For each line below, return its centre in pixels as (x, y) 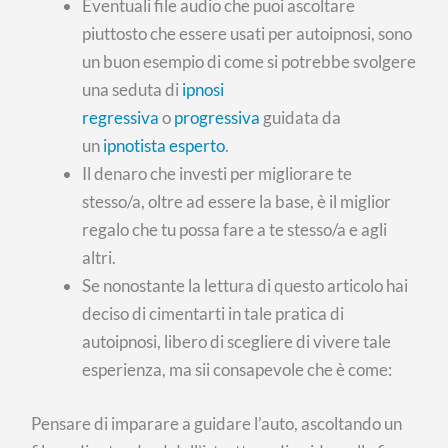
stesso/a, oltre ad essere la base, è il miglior (237, 202)
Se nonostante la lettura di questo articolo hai (245, 286)
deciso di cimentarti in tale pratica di (213, 314)
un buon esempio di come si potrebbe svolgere (249, 62)
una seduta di (132, 90)
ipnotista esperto (164, 146)
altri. (99, 258)
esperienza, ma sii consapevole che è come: (237, 370)
